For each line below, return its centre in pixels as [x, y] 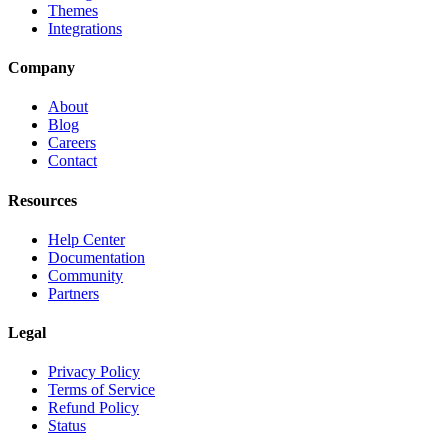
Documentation [96, 257]
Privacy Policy [94, 372]
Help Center [86, 239]
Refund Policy [93, 408]
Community [85, 275]
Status [67, 426]
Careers [72, 143]
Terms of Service [101, 390]
